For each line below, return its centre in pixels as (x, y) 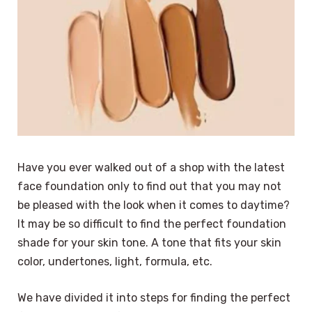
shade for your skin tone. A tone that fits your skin (149, 243)
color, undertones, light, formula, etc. (115, 262)
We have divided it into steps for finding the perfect (154, 297)
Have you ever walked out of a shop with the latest (151, 168)
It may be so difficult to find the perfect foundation (152, 224)
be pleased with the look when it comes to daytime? (154, 205)
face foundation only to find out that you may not (149, 187)
